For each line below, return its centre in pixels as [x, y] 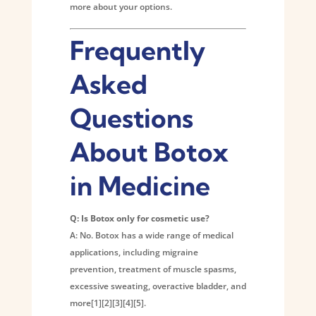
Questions [131, 118]
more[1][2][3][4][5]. [108, 303]
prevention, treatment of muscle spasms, [153, 269]
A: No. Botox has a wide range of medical [151, 235]
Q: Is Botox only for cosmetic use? [139, 218]
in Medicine [140, 186]
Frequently [137, 50]
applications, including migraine [134, 252]
